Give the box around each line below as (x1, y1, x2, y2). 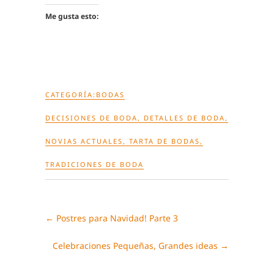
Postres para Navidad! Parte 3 (54, 212, 178, 224)
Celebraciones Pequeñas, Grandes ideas (53, 239, 220, 251)
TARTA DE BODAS (129, 136, 200, 146)
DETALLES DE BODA (144, 113, 225, 122)
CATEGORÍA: (45, 89, 96, 99)
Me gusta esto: (45, 10, 98, 21)
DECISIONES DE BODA (45, 113, 138, 122)
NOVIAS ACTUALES (45, 136, 123, 146)
